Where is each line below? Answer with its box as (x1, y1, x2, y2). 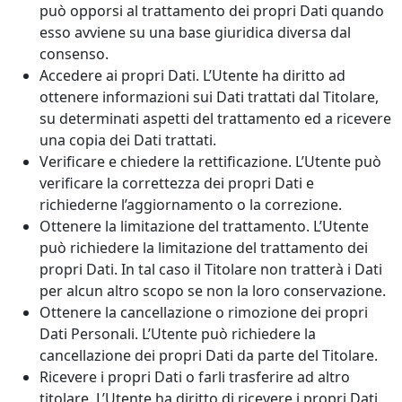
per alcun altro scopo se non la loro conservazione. (39, 281, 386, 301)
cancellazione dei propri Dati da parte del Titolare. (39, 345, 378, 366)
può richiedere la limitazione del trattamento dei (39, 238, 368, 258)
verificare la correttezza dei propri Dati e (39, 173, 314, 194)
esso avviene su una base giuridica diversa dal (39, 22, 351, 43)
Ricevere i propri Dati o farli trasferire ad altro (39, 367, 350, 388)
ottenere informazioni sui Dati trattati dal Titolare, (39, 87, 379, 108)
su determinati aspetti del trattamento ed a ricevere (39, 109, 391, 129)
